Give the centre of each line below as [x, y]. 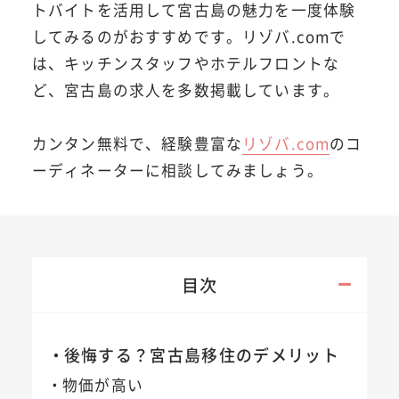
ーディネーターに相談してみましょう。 [177, 170]
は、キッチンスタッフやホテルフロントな [186, 63]
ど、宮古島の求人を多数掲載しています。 [186, 90]
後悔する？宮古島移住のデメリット [202, 354]
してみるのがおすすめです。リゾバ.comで [189, 36]
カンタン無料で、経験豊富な [137, 143]
